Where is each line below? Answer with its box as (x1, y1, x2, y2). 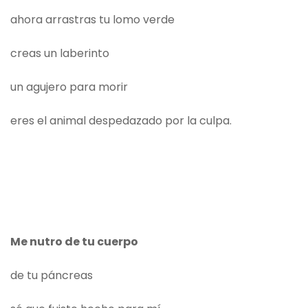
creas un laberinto (10, 45, 109, 62)
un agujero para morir (10, 79, 128, 96)
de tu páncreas (10, 267, 93, 284)
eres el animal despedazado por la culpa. (10, 113, 232, 129)
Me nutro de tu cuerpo (10, 234, 138, 250)
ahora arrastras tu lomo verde (10, 12, 175, 28)
